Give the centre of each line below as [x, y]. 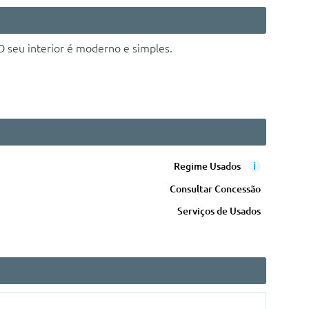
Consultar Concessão [215, 189]
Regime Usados [208, 167]
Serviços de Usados [219, 211]
